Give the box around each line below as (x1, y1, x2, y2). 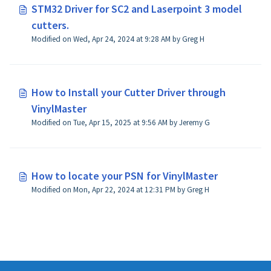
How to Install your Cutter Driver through (31, 85, 226, 99)
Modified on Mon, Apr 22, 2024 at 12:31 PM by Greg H (31, 184, 209, 195)
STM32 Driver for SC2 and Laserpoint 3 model (31, 2, 242, 16)
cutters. (31, 18, 69, 32)
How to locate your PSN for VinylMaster (31, 169, 218, 183)
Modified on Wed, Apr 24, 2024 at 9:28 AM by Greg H (145, 34, 204, 44)
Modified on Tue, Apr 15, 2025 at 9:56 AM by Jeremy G (142, 117, 210, 128)
